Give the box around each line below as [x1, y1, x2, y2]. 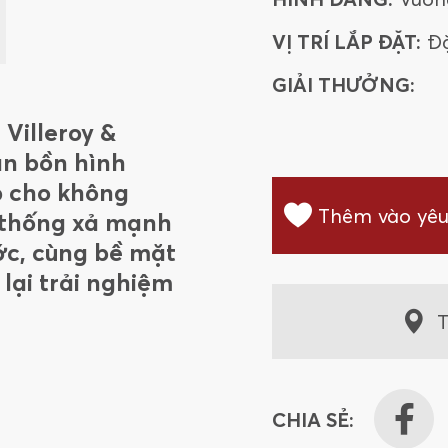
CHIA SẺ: [272, 406, 354, 432]
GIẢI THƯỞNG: [272, 72, 415, 97]
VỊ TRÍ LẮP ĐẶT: [272, 29, 421, 54]
